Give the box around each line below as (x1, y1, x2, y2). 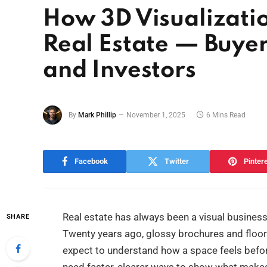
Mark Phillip (78, 110, 116, 119)
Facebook (74, 157, 108, 166)
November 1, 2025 (126, 110, 185, 119)
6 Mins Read (206, 110, 246, 119)
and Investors (43, 59, 196, 82)
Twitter (164, 157, 189, 166)
